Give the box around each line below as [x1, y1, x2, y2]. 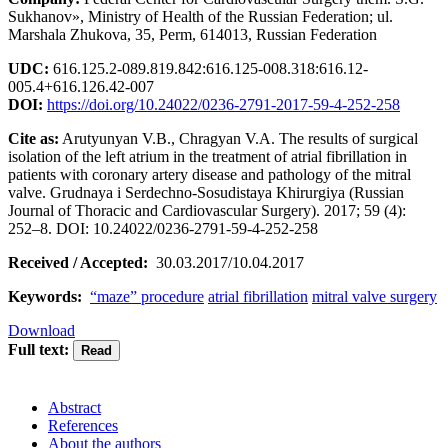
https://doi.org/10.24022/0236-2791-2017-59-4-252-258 [47, 95, 400, 113]
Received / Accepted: [8, 253, 148, 271]
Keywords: [8, 287, 82, 305]
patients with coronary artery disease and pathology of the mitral [8, 165, 411, 183]
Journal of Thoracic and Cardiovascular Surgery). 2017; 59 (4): [8, 201, 406, 219]
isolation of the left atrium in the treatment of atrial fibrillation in [8, 147, 407, 165]
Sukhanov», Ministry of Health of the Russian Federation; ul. [8, 7, 393, 25]
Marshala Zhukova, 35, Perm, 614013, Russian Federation [8, 25, 377, 43]
